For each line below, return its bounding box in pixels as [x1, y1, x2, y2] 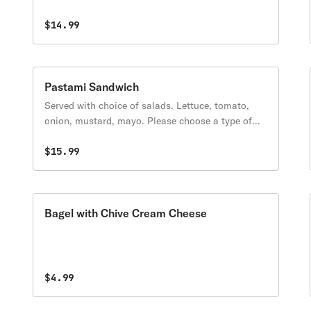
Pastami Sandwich [44, 80, 140, 94]
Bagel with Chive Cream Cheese [44, 206, 208, 220]
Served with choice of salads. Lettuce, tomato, [44, 99, 250, 112]
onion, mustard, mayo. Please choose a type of [44, 115, 253, 127]
